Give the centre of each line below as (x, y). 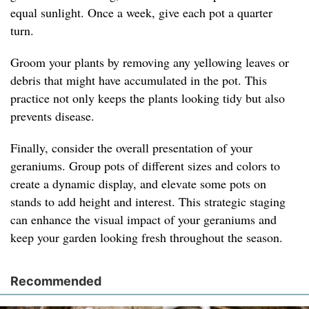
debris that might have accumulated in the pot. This (139, 80)
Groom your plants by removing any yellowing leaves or (150, 62)
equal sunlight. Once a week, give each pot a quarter (141, 13)
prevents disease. (52, 116)
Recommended (56, 281)
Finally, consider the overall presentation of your (131, 148)
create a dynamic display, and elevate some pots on (138, 184)
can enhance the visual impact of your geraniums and (143, 220)
